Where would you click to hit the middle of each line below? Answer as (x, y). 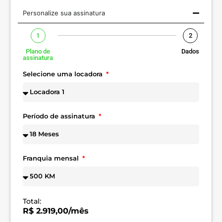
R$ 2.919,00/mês (56, 211)
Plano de (38, 51)
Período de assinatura (60, 116)
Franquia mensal (52, 158)
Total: (32, 201)
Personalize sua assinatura (64, 13)
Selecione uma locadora (64, 74)
